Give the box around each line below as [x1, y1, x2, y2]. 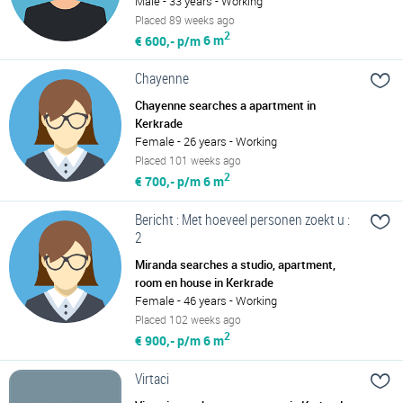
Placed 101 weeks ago [135, 153, 241, 168]
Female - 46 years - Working [135, 291, 277, 309]
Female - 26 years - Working [135, 133, 277, 150]
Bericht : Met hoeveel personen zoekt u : [135, 209, 350, 229]
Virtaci [135, 368, 169, 389]
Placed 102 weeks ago [135, 311, 241, 327]
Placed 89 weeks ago [135, 12, 235, 27]
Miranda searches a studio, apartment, [135, 255, 336, 273]
